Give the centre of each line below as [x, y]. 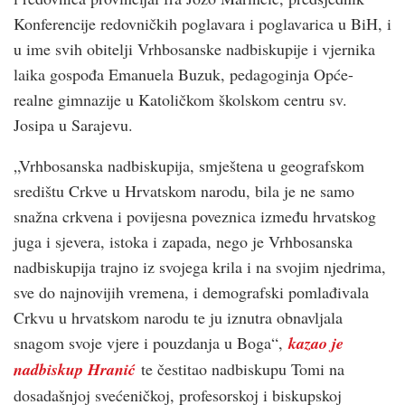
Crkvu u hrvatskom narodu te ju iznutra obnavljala [178, 317]
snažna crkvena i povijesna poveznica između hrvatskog [195, 216]
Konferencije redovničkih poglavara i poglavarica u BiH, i [202, 23]
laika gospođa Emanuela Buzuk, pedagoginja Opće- [184, 74]
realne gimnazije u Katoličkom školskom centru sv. [180, 99]
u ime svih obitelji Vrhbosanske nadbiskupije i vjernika [194, 48]
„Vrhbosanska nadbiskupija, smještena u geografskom [189, 165]
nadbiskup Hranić [75, 369]
